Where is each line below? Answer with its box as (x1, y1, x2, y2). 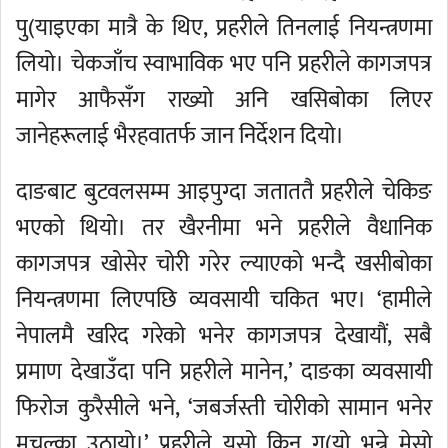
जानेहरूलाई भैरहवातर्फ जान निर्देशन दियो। (16, 117, 344, 155)
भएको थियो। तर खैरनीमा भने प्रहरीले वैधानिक (16, 209, 432, 247)
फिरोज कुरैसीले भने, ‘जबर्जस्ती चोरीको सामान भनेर (16, 389, 432, 427)
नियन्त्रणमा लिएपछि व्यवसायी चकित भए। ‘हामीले (16, 281, 432, 319)
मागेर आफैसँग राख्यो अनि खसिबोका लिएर (16, 81, 432, 119)
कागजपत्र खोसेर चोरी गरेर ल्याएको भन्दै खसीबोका (16, 245, 432, 283)
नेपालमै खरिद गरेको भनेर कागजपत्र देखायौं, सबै (16, 317, 432, 355)
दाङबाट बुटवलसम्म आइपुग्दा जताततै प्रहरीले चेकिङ (16, 173, 432, 211)
